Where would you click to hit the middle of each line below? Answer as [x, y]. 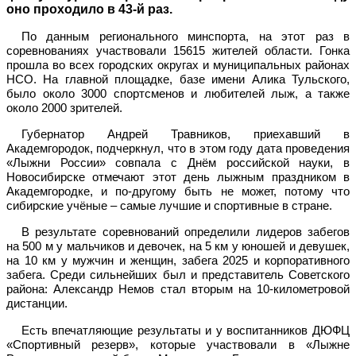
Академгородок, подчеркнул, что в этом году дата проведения [178, 148]
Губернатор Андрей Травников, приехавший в [185, 133]
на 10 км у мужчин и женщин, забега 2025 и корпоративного [178, 261]
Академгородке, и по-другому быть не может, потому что [178, 191]
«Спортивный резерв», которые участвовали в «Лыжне [178, 344]
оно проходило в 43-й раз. [89, 9]
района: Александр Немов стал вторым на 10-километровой [178, 289]
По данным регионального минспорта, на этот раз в [185, 36]
